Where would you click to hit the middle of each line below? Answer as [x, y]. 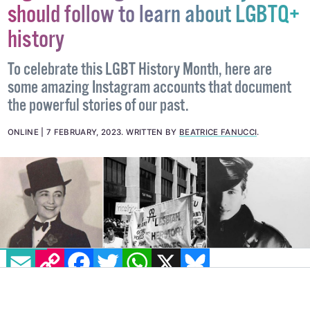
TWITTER [147, 248]
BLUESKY [236, 248]
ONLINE [23, 184]
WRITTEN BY [153, 184]
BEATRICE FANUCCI [218, 184]
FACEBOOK [124, 248]
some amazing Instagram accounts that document [149, 140]
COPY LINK [77, 248]
